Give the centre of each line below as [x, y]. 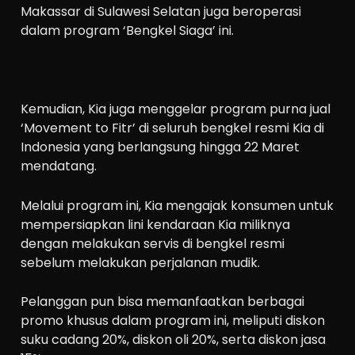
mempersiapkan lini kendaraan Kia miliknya [156, 224]
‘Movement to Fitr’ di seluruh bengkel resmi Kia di [173, 128]
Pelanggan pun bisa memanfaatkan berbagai [163, 302]
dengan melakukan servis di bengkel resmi [153, 243]
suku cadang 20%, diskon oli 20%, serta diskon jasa [174, 340]
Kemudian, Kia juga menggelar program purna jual [176, 109]
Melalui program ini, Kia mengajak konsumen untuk [177, 205]
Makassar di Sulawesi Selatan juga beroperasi [161, 11]
